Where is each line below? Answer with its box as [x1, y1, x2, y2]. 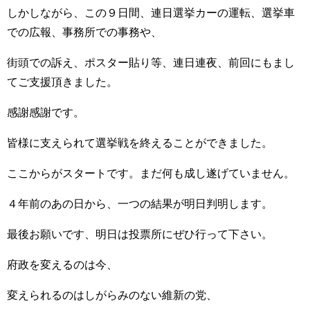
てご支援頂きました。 [7, 76, 118, 89]
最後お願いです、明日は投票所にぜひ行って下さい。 [7, 228, 273, 241]
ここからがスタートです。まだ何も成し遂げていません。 [7, 167, 295, 180]
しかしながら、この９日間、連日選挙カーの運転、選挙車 [7, 7, 295, 19]
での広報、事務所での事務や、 [7, 26, 162, 39]
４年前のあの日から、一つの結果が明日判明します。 [7, 198, 273, 210]
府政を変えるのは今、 [7, 259, 118, 271]
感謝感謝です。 [7, 107, 84, 119]
